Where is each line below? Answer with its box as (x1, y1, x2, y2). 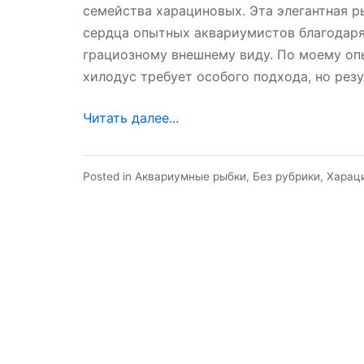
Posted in (83, 169, 135, 183)
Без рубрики (253, 169, 320, 183)
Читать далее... (83, 110, 179, 126)
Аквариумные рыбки (135, 169, 246, 183)
